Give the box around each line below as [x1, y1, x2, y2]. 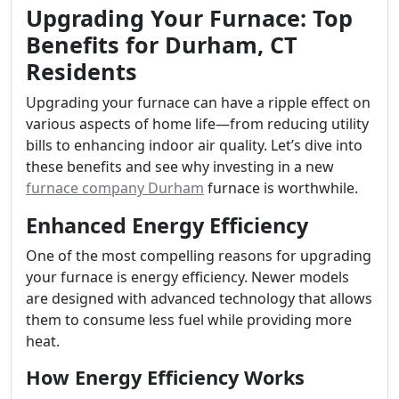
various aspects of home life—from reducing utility [26, 114, 369, 134]
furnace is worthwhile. [204, 178, 358, 198]
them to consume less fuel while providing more [26, 310, 352, 330]
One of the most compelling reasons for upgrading [26, 246, 371, 265]
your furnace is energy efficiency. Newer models [26, 267, 349, 287]
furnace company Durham [26, 178, 204, 198]
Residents [26, 56, 137, 86]
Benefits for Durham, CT [26, 29, 297, 60]
